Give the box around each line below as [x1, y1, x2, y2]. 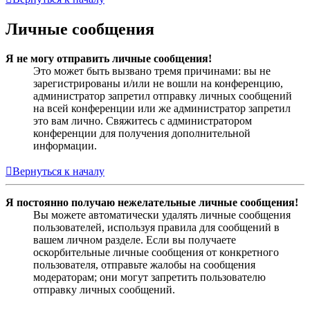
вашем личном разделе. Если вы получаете [33, 234, 236, 246]
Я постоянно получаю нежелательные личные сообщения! [6, 197, 298, 209]
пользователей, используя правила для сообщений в [33, 221, 280, 234]
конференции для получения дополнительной [33, 127, 250, 140]
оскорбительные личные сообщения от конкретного [33, 246, 279, 259]
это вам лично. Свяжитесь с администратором [33, 115, 252, 127]
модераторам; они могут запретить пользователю [33, 271, 266, 284]
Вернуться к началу [12, 165, 104, 178]
